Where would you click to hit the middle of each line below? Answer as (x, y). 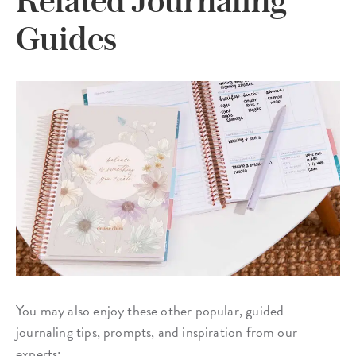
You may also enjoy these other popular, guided (150, 310)
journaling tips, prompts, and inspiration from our (157, 331)
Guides (66, 38)
